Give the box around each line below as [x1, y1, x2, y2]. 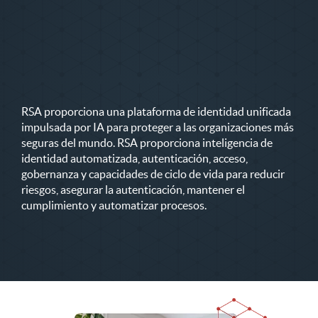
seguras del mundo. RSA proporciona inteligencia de [21, 136, 273, 149]
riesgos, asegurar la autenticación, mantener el [21, 182, 245, 196]
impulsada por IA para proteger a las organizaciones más [21, 120, 294, 133]
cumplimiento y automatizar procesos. [21, 198, 207, 212]
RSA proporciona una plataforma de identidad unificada [21, 104, 291, 118]
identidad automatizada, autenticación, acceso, [21, 151, 248, 165]
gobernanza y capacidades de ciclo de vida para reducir [21, 167, 285, 180]
